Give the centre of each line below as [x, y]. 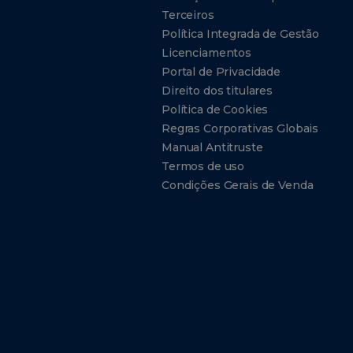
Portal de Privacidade [221, 72]
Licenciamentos [206, 53]
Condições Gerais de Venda [237, 185]
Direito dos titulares [217, 91]
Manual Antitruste [212, 147]
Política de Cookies [215, 110]
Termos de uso [203, 166]
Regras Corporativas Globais [240, 128]
